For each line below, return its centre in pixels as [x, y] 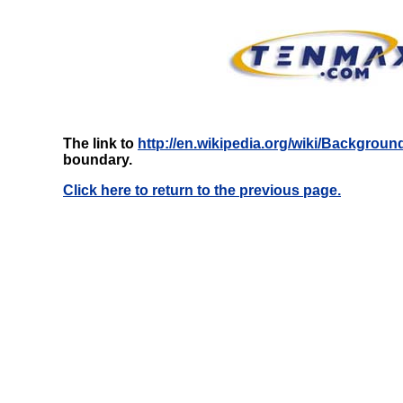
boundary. [98, 160]
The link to [100, 143]
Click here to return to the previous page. [202, 190]
